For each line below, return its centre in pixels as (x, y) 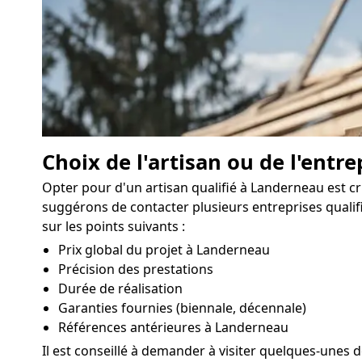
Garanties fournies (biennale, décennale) (182, 307)
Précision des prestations (136, 269)
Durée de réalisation (120, 288)
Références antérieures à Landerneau (173, 327)
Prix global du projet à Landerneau (164, 249)
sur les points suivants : (114, 226)
